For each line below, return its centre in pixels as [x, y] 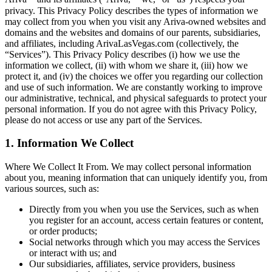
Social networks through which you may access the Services [144, 242]
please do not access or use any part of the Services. [104, 120]
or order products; [63, 231]
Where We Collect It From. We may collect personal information [128, 167]
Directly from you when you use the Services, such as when [144, 209]
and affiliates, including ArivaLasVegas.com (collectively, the [122, 43]
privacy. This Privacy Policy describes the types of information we [131, 10]
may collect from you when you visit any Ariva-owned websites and [135, 21]
